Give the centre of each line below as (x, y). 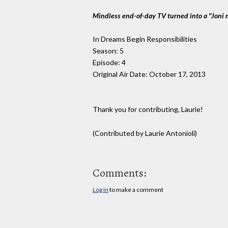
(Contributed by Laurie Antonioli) (145, 133)
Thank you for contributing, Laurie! (148, 109)
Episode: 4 (109, 63)
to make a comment (136, 189)
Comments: (120, 173)
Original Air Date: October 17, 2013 (149, 74)
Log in (101, 189)
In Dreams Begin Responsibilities (145, 39)
